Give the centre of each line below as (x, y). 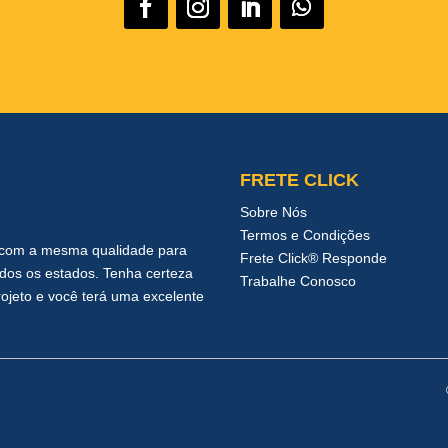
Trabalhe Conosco (298, 280)
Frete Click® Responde (314, 257)
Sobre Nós (274, 211)
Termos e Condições (305, 234)
